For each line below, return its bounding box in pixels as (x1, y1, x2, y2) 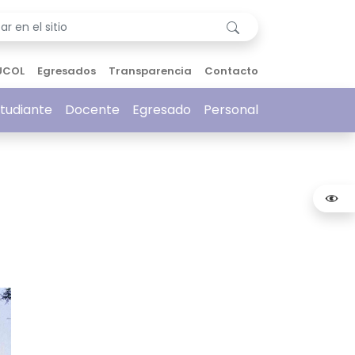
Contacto (204, 63, 258, 78)
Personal (204, 101, 258, 119)
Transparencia (109, 63, 192, 78)
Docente (65, 101, 120, 119)
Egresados (37, 63, 96, 78)
